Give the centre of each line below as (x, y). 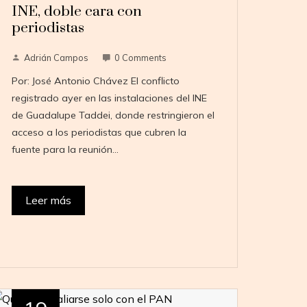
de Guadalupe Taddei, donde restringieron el (113, 115)
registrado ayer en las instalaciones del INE (110, 98)
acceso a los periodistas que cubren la (99, 133)
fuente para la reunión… (65, 150)
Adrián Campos (57, 58)
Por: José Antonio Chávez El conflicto (96, 81)
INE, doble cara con (77, 12)
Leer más (49, 200)
